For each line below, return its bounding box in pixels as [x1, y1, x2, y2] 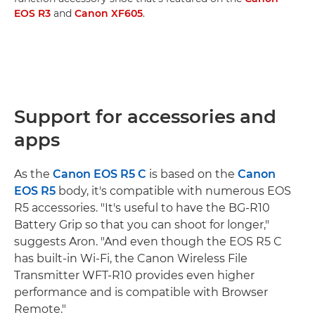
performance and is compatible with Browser [14, 285, 268, 299]
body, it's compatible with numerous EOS [56, 184, 291, 198]
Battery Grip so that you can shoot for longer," [14, 217, 269, 231]
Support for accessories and [14, 105, 276, 128]
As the [14, 167, 53, 181]
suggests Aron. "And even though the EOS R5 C [14, 234, 282, 248]
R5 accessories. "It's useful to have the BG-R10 [14, 200, 270, 214]
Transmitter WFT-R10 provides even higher [14, 268, 255, 282]
